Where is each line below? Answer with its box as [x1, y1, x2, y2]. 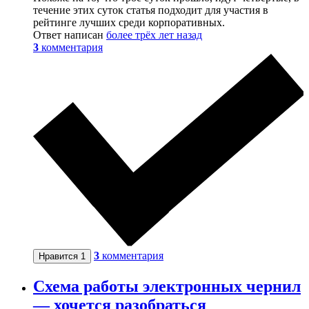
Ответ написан [33, 29, 106, 41]
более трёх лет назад [106, 29, 202, 41]
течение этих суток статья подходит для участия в [33, 4, 268, 17]
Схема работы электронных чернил [33, 277, 301, 296]
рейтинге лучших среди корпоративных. [33, 17, 225, 29]
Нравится [39, 251, 81, 262]
